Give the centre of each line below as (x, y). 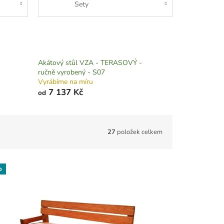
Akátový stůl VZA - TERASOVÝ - (90, 63)
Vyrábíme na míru (65, 82)
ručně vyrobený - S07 (71, 72)
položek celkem (139, 132)
